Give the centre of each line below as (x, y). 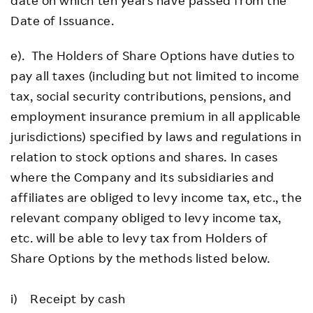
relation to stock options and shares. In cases (144, 156)
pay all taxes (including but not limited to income (155, 75)
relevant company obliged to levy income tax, (146, 217)
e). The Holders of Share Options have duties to (153, 55)
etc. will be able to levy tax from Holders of (139, 237)
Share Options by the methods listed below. (140, 257)
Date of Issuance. (64, 20)
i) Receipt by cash (68, 298)
